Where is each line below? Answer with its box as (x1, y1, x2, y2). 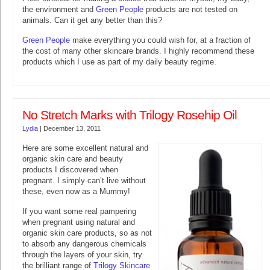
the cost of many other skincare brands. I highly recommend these (22, 46, 254, 56)
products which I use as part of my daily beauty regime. (22, 57, 216, 67)
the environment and (22, 5, 96, 14)
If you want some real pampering (22, 207, 136, 216)
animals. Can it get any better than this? (22, 16, 162, 25)
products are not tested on (143, 5, 237, 14)
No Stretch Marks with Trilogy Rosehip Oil (22, 108, 237, 123)
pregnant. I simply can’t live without (22, 176, 146, 186)
